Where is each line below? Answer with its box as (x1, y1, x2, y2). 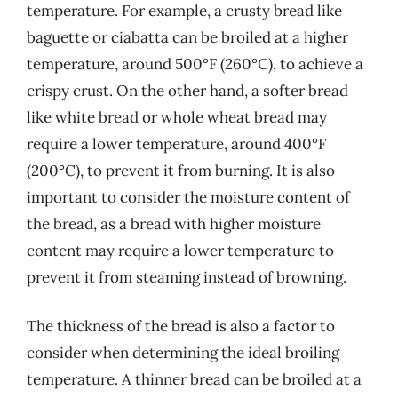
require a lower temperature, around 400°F (27, 133, 326, 154)
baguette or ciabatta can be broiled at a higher (27, 27, 348, 47)
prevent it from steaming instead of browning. (27, 267, 346, 287)
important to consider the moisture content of (27, 187, 350, 207)
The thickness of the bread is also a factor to (27, 316, 335, 336)
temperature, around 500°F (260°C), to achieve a (27, 53, 363, 74)
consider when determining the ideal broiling (27, 343, 339, 362)
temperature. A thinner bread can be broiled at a (27, 370, 362, 389)
